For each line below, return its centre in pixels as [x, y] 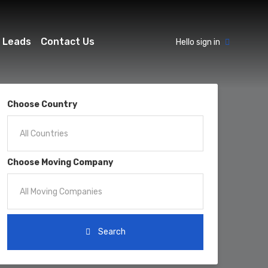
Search [111, 232]
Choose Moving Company [60, 162]
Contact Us [68, 42]
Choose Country [42, 104]
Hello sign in [198, 42]
